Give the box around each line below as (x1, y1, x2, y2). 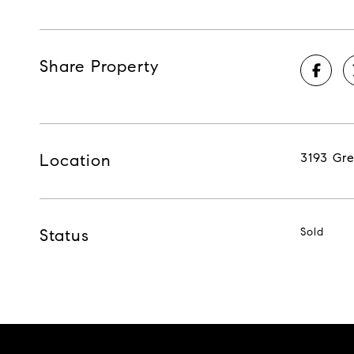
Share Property (40, 56, 159, 77)
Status (40, 225, 89, 246)
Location (40, 150, 111, 171)
